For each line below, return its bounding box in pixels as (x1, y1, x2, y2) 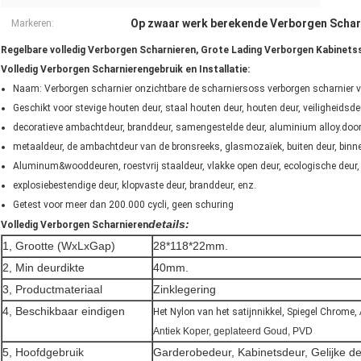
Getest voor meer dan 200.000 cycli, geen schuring (13, 199, 234, 211)
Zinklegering (153, 283, 216, 297)
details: (148, 218, 189, 231)
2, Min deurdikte (2, 261, 85, 275)
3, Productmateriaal (2, 283, 102, 297)
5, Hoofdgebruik (2, 346, 84, 359)
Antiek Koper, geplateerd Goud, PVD (153, 326, 313, 338)
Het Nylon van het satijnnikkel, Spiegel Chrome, (153, 306, 359, 318)
